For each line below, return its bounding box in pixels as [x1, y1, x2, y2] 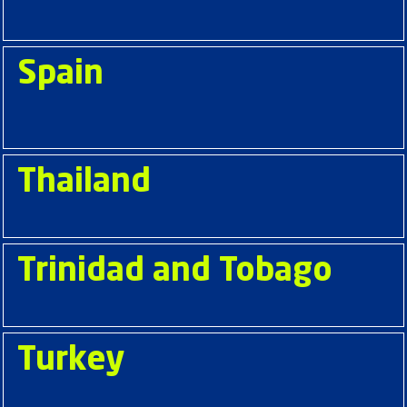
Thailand [17, 166, 151, 199]
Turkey [17, 344, 124, 377]
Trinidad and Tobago [17, 255, 333, 288]
